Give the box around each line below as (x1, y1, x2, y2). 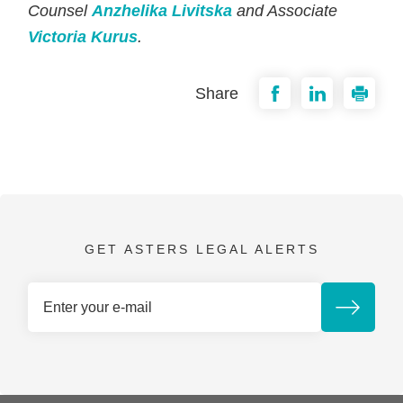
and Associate (232, 2, 338, 20)
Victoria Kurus (28, 28, 139, 46)
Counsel (28, 2, 93, 20)
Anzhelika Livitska (92, 2, 233, 20)
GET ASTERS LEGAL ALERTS (84, 242, 319, 256)
